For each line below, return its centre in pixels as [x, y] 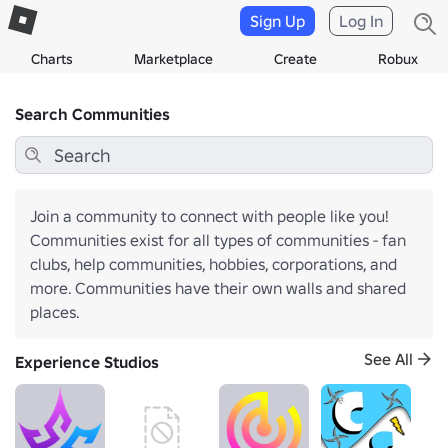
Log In [361, 21]
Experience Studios [87, 362]
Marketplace [173, 59]
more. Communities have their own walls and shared [218, 288]
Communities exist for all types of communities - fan [218, 240]
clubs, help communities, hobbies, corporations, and [213, 264]
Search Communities [92, 114]
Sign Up [277, 21]
